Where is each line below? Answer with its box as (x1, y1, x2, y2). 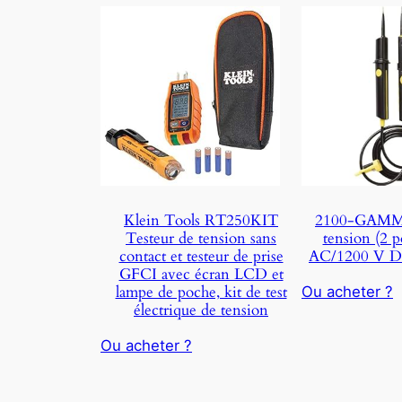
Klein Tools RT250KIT (124, 209, 278, 231)
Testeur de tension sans (126, 227, 276, 249)
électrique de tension (134, 299, 268, 320)
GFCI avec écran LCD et (118, 263, 284, 284)
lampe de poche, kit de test (115, 281, 287, 302)
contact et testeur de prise (118, 245, 284, 267)
